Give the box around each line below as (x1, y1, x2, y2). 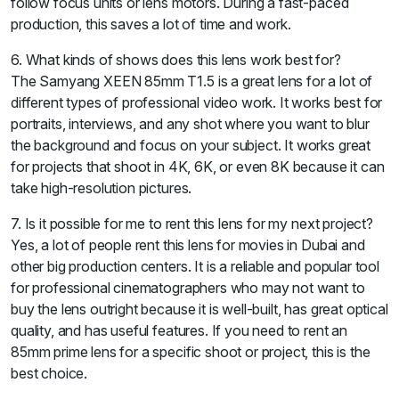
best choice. (11, 364, 88, 382)
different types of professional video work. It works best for (11, 94, 383, 111)
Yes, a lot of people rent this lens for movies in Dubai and (11, 236, 365, 254)
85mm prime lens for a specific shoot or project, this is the (11, 343, 370, 361)
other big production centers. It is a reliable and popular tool (11, 257, 379, 275)
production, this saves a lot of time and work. (11, 15, 291, 33)
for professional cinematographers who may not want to (11, 279, 365, 297)
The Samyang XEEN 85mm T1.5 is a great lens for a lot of (11, 72, 373, 90)
